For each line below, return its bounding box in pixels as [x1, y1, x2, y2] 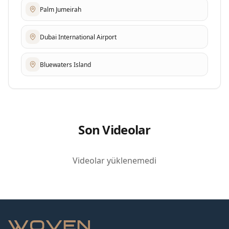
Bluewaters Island [40, 60, 91, 69]
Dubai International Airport [40, 32, 117, 41]
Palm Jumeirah [40, 5, 81, 14]
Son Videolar [78, 121, 151, 138]
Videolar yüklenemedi [73, 155, 156, 166]
